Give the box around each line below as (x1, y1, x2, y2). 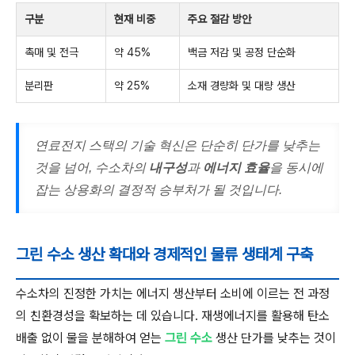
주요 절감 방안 (188, 13, 251, 25)
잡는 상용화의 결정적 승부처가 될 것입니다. (35, 183, 282, 197)
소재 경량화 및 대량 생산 (188, 79, 296, 92)
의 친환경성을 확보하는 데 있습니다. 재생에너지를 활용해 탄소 (16, 308, 330, 323)
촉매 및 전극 (25, 46, 78, 59)
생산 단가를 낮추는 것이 (212, 330, 336, 345)
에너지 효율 (203, 161, 269, 174)
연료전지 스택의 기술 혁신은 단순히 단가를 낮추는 (35, 139, 320, 152)
